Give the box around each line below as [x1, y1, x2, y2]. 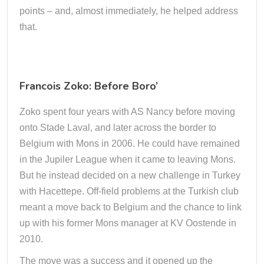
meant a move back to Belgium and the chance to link [19, 202, 242, 212]
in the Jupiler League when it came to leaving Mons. [19, 154, 236, 164]
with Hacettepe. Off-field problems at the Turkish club [19, 186, 239, 196]
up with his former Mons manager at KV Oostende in [19, 218, 236, 228]
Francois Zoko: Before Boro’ [19, 79, 158, 93]
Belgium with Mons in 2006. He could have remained [19, 138, 240, 148]
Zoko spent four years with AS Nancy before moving [19, 107, 235, 117]
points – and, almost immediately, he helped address [19, 6, 238, 16]
